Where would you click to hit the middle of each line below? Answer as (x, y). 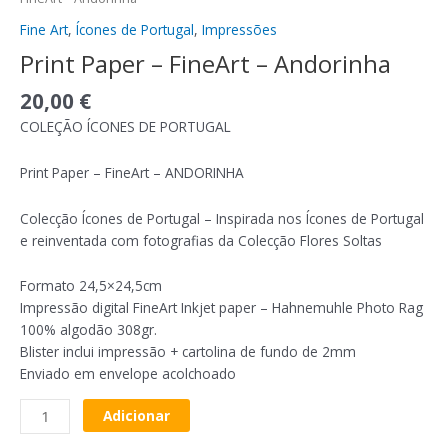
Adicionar (137, 416)
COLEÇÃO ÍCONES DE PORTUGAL (125, 126)
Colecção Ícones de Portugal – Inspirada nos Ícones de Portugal (222, 218)
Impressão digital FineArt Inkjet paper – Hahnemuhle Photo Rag (221, 308)
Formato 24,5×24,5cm (91, 286)
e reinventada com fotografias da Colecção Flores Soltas (201, 240)
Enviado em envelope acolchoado (128, 374)
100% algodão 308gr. (88, 330)
